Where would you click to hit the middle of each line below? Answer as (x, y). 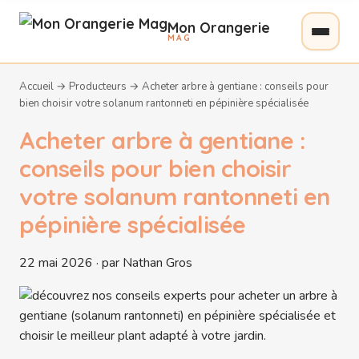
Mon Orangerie (219, 27)
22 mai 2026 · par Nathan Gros (106, 262)
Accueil (36, 87)
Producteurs (98, 87)
